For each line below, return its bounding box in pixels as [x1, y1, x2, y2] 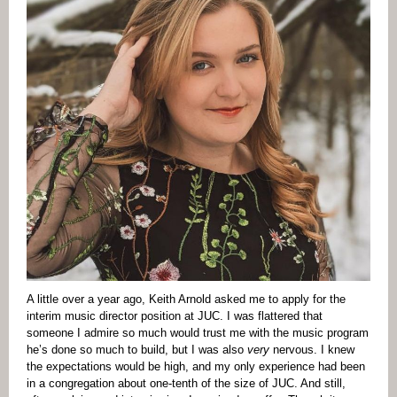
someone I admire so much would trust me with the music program [27, 326, 369, 339]
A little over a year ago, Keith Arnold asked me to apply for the [27, 292, 346, 306]
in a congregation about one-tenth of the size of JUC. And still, [27, 377, 346, 390]
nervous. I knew [273, 343, 354, 356]
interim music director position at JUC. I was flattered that [27, 309, 323, 323]
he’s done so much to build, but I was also [27, 343, 247, 356]
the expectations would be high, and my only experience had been [27, 360, 365, 373]
